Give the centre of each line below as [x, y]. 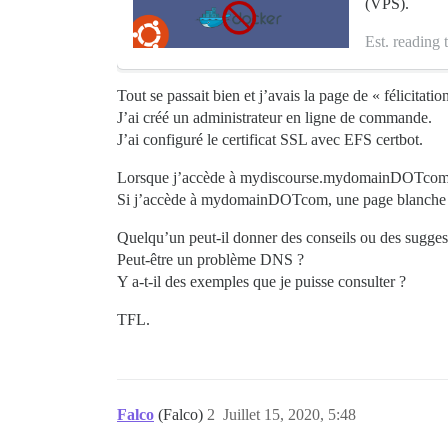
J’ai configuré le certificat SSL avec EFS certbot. [270, 139]
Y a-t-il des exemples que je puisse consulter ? [261, 281]
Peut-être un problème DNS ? [210, 259]
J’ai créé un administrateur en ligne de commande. [274, 117]
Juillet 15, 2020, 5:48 [289, 414]
